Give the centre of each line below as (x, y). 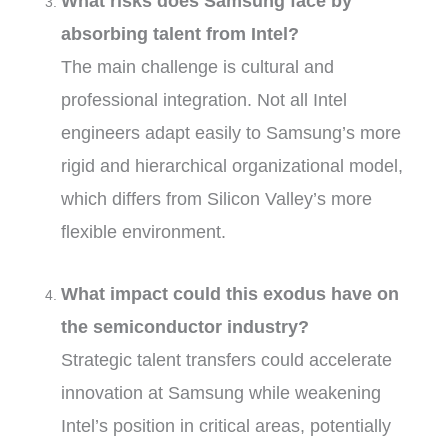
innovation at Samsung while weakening (221, 392)
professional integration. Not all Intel (204, 99)
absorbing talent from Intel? (180, 33)
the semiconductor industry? (185, 326)
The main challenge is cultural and (198, 66)
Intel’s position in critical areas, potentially (226, 425)
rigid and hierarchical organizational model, (232, 165)
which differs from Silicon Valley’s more (217, 198)
